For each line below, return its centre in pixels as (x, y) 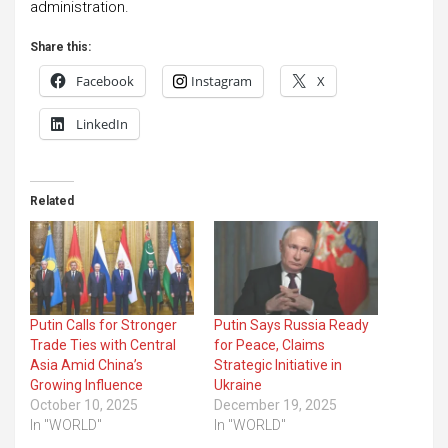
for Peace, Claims (269, 344)
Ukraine (238, 384)
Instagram (221, 80)
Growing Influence (86, 384)
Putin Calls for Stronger (103, 324)
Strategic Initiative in (278, 364)
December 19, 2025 (275, 404)
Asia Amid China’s (86, 364)
